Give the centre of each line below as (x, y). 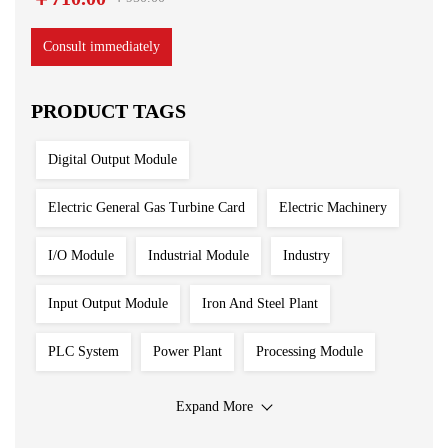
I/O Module (81, 255)
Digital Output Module (112, 159)
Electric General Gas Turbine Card (146, 207)
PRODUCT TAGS (108, 111)
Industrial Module (198, 255)
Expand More (214, 406)
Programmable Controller (120, 399)
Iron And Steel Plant (260, 303)
